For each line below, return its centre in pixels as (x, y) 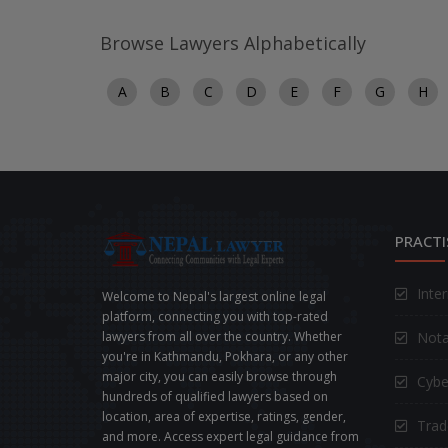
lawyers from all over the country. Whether (222, 336)
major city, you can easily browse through (219, 376)
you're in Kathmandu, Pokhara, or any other (225, 356)
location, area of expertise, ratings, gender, (224, 416)
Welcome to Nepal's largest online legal (214, 296)
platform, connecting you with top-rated (215, 316)
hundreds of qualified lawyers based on (215, 396)
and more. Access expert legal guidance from (230, 436)
